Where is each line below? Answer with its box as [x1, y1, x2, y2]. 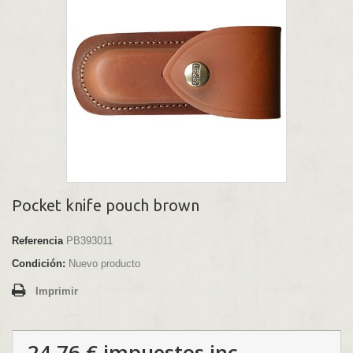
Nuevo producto [69, 258, 140, 270]
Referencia [12, 235, 63, 247]
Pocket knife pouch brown [12, 196, 199, 215]
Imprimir [35, 285, 78, 298]
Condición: [12, 258, 65, 270]
